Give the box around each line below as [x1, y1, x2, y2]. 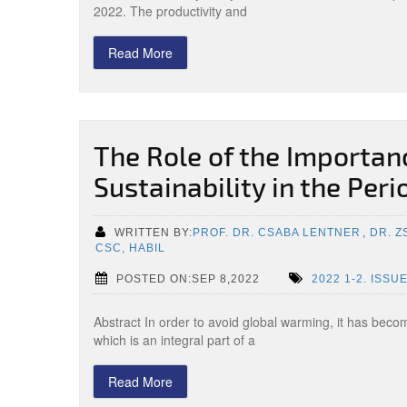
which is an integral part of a [94, 331, 255, 349]
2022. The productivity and [94, 2, 247, 20]
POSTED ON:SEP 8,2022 [116, 272, 260, 285]
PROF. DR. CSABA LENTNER [193, 225, 361, 239]
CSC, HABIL [95, 241, 165, 254]
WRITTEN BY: [114, 225, 193, 239]
